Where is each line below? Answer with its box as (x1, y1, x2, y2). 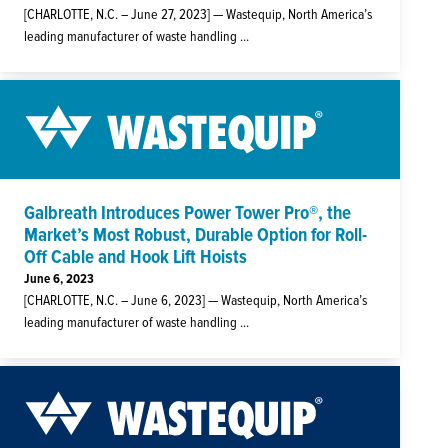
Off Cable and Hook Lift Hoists (24, 246, 247, 270)
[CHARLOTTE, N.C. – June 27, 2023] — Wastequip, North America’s (24, 6, 372, 24)
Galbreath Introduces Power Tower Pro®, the (24, 202, 351, 226)
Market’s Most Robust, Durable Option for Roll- (24, 224, 367, 248)
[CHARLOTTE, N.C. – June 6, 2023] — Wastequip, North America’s (24, 292, 367, 310)
